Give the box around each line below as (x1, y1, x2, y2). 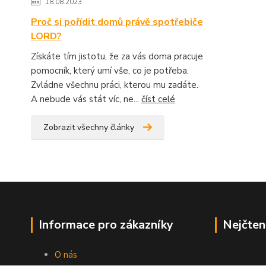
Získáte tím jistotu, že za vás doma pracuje (31, 50, 203, 62)
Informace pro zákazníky (39, 216, 173, 233)
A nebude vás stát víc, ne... (31, 93, 141, 105)
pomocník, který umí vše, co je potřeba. (31, 64, 189, 77)
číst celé (141, 93, 175, 105)
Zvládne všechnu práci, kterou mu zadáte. (31, 78, 198, 91)
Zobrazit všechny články (43, 121, 134, 133)
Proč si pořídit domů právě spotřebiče (31, 15, 203, 28)
